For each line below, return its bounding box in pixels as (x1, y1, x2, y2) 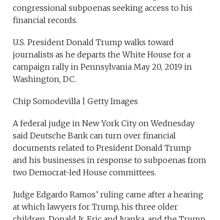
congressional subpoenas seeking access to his (13, 3, 193, 13)
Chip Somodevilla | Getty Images (13, 96, 138, 107)
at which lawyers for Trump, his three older (13, 202, 178, 212)
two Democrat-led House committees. (13, 167, 157, 178)
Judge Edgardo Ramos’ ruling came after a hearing (13, 190, 204, 200)
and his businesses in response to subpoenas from (13, 155, 207, 165)
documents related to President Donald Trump (13, 143, 192, 153)
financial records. (13, 15, 78, 26)
